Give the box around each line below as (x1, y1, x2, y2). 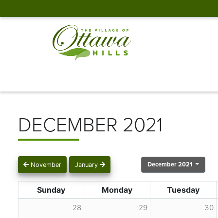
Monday (102, 184, 132, 195)
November (29, 161, 62, 168)
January (74, 161, 100, 168)
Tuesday (167, 184, 200, 195)
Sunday (37, 184, 65, 195)
